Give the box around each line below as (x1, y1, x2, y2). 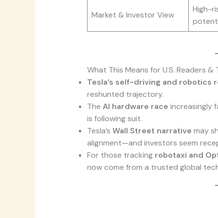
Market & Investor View (91, 10, 174, 20)
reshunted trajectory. (87, 89, 163, 100)
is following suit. (87, 113, 142, 124)
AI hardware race (102, 101, 168, 112)
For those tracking (87, 150, 155, 161)
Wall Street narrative (112, 126, 192, 136)
